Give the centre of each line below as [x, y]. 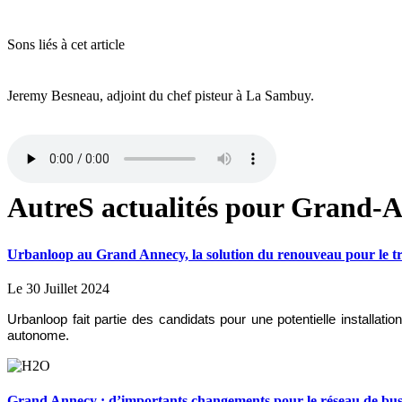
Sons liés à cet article [66, 45]
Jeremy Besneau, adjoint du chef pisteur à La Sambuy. [161, 96]
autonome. [38, 335]
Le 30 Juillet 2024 [58, 288]
